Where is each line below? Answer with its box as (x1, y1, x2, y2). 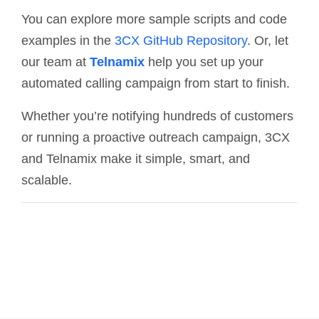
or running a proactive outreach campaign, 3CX (21, 130, 290, 145)
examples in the (21, 33, 115, 48)
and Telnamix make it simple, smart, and (21, 151, 250, 166)
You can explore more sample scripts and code (21, 11, 287, 26)
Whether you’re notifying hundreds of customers (21, 108, 293, 123)
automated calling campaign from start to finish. (21, 75, 290, 90)
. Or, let (247, 33, 288, 48)
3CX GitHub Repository (115, 33, 247, 48)
